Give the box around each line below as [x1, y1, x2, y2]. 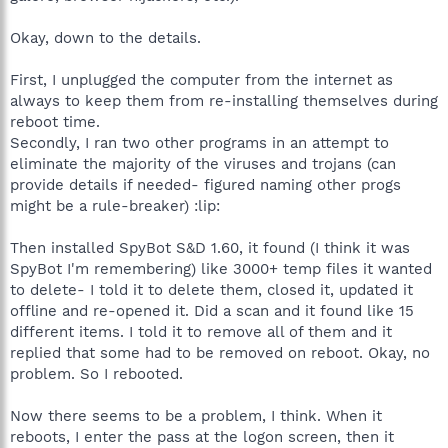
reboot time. [10, 112, 100, 131]
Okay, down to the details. [10, 28, 201, 47]
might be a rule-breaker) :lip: [10, 196, 220, 215]
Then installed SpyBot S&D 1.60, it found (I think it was [10, 238, 410, 257]
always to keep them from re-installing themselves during [10, 91, 438, 110]
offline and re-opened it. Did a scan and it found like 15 [10, 301, 414, 320]
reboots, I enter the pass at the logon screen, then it [10, 427, 394, 446]
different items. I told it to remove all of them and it [10, 322, 392, 341]
